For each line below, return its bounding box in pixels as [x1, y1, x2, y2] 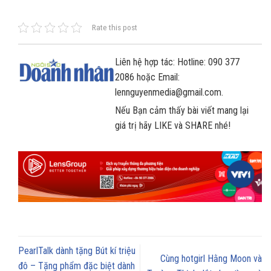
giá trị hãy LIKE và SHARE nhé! [115, 120, 230, 132]
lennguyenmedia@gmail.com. [115, 87, 223, 99]
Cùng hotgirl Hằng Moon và [160, 252, 262, 264]
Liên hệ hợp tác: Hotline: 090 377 [115, 56, 240, 68]
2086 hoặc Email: [115, 71, 180, 83]
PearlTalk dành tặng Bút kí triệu [18, 245, 135, 257]
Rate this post [92, 22, 137, 33]
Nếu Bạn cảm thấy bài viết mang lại [115, 105, 249, 117]
